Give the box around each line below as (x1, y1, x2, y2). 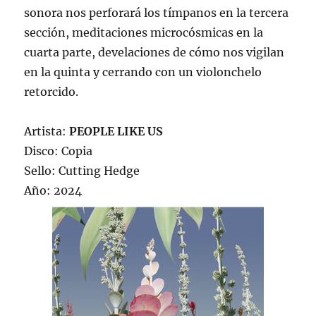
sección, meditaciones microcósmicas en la (24, 25, 264, 40)
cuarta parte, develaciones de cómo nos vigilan (24, 45, 285, 60)
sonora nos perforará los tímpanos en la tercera (24, 6, 289, 20)
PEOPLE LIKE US (69, 124, 164, 139)
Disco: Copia (24, 144, 93, 159)
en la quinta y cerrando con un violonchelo (24, 65, 262, 80)
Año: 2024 (24, 183, 83, 198)
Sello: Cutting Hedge (24, 164, 140, 178)
